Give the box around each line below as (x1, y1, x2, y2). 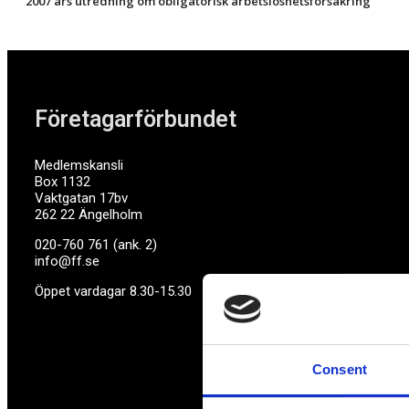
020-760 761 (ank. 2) (35, 236, 157, 253)
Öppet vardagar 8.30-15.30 (35, 282, 195, 299)
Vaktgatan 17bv (35, 189, 128, 206)
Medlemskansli (35, 156, 123, 173)
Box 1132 (35, 173, 90, 190)
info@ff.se (35, 252, 100, 269)
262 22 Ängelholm (35, 205, 142, 223)
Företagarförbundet (35, 105, 236, 132)
